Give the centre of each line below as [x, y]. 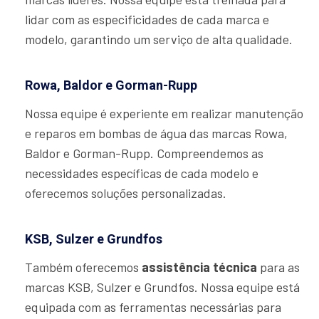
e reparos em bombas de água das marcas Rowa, [156, 134]
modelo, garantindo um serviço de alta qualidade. [159, 40]
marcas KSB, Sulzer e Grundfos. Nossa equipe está [162, 287]
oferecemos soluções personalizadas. [126, 193]
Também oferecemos [83, 267]
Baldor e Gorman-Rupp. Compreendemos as [144, 153]
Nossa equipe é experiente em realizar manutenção [164, 114]
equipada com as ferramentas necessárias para [153, 307]
